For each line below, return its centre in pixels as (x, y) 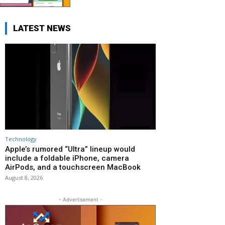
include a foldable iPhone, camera (67, 158)
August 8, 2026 (24, 177)
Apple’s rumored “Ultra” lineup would (70, 149)
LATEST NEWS (42, 28)
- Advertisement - (80, 199)
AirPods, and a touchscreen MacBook (73, 167)
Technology (21, 139)
